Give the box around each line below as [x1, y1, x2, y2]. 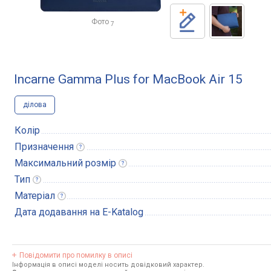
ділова [23, 100, 47, 109]
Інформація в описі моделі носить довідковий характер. [12, 261, 204, 269]
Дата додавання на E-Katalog [15, 206, 143, 218]
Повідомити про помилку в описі [19, 251, 132, 260]
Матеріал [15, 190, 55, 201]
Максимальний [15, 157, 85, 169]
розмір [85, 157, 116, 169]
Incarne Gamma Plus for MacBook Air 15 [14, 72, 243, 87]
